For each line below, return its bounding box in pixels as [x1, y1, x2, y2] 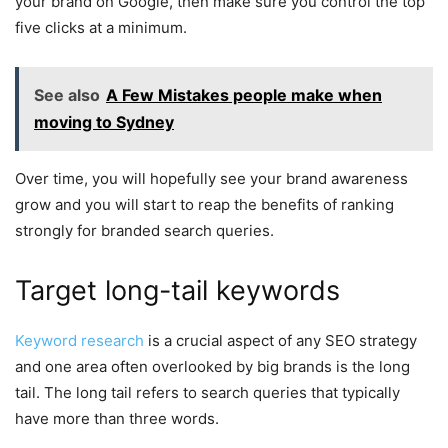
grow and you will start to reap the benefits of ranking [15, 194, 394, 214]
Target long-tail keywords [15, 273, 340, 307]
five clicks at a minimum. [15, 17, 187, 37]
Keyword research [15, 330, 144, 350]
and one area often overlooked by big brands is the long [15, 356, 410, 376]
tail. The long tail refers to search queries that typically [15, 382, 400, 402]
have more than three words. [15, 408, 223, 428]
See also [34, 84, 100, 105]
